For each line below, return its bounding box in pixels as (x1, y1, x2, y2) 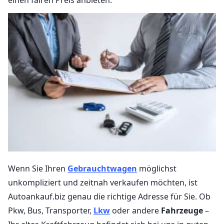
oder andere (110, 205, 161, 216)
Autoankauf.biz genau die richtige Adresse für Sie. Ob (8, 191, 210, 202)
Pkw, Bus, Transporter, (8, 205, 93, 216)
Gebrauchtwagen (67, 163, 137, 174)
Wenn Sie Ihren (8, 163, 67, 174)
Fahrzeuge (161, 205, 203, 216)
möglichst (137, 163, 176, 174)
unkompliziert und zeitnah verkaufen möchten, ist (8, 177, 197, 188)
